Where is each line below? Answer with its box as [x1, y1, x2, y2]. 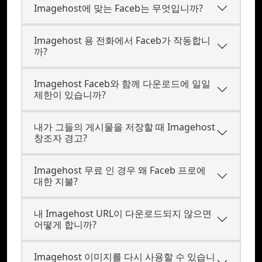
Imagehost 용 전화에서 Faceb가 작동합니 [34, 34, 211, 47]
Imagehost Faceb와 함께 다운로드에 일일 [34, 77, 211, 90]
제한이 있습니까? [34, 88, 106, 101]
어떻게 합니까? [34, 218, 96, 231]
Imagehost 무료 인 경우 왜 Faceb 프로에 [34, 164, 206, 177]
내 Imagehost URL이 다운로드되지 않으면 [34, 207, 212, 220]
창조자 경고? [34, 132, 87, 144]
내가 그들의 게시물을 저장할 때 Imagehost [34, 120, 215, 133]
